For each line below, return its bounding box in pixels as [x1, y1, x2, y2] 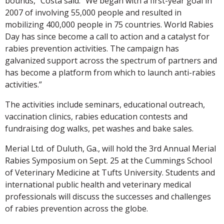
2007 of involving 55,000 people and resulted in [5, 6, 181, 18]
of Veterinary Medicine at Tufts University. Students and [5, 166, 215, 178]
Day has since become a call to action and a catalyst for [5, 30, 209, 42]
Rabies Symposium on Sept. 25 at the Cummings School [5, 154, 212, 166]
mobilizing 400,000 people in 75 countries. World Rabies [5, 18, 213, 30]
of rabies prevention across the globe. [5, 202, 148, 214]
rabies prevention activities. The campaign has [5, 42, 179, 54]
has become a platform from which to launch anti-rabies [5, 66, 215, 78]
